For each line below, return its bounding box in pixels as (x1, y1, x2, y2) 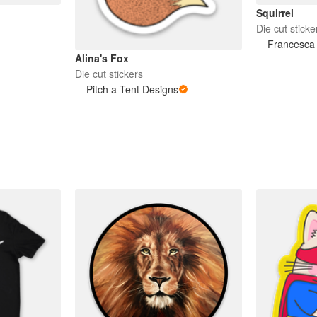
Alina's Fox (74, 51, 129, 65)
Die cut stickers (74, 67, 143, 81)
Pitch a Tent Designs (86, 82, 178, 96)
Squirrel (256, 6, 294, 21)
